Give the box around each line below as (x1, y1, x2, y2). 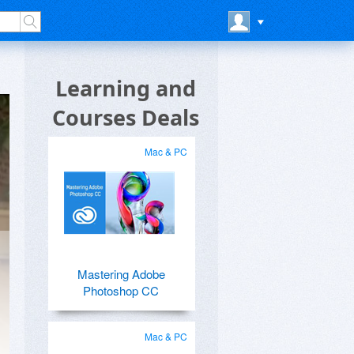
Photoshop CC (83, 282, 159, 299)
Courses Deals (51, 103, 199, 132)
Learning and (55, 73, 196, 103)
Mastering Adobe (77, 265, 165, 282)
